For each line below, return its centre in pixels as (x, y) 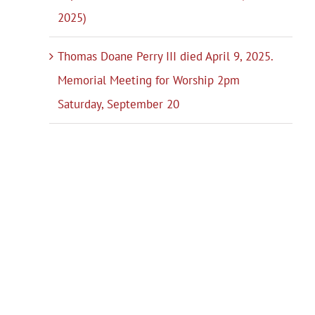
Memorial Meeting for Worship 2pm (149, 81)
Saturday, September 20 (119, 104)
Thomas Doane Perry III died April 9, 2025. (166, 57)
